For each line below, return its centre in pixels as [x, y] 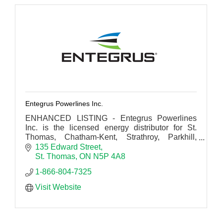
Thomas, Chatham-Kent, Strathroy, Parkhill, [111, 137]
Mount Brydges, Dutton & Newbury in [111, 147]
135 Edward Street [68, 147]
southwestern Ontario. [64, 156]
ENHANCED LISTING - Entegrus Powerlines [111, 118]
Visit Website [58, 187]
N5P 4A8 [109, 156]
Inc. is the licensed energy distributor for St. [111, 128]
